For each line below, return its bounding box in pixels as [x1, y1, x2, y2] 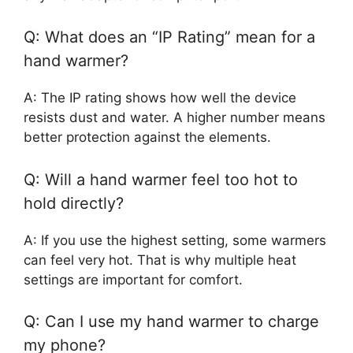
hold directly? [24, 193, 124, 213]
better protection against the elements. [24, 129, 271, 146]
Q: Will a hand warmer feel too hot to [24, 169, 298, 189]
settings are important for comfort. [24, 271, 243, 288]
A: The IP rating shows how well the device [24, 90, 296, 106]
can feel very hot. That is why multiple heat [24, 251, 296, 268]
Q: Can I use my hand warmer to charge [24, 312, 319, 332]
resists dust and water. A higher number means [24, 110, 325, 126]
